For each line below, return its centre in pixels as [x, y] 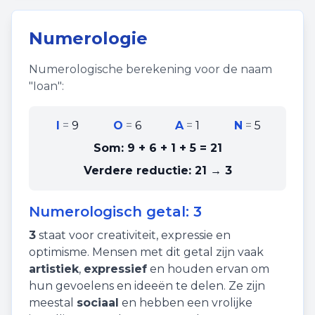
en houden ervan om [208, 269]
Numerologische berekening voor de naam [150, 69]
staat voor [66, 235]
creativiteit [127, 235]
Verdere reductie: [139, 171]
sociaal [98, 303]
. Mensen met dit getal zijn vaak [175, 252]
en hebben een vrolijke [186, 303]
